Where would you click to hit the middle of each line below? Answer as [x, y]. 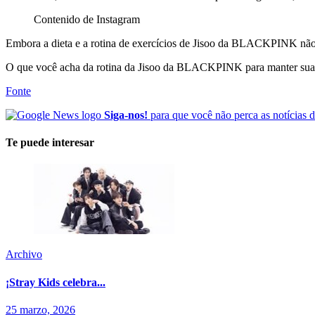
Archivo [24, 255]
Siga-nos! [126, 115]
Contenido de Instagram [87, 19]
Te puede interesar [50, 143]
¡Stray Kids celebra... [56, 282]
